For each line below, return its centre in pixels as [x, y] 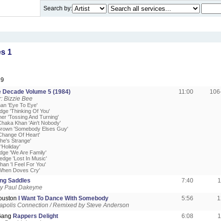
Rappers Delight [36, 216]
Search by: [58, 8]
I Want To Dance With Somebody [63, 199]
